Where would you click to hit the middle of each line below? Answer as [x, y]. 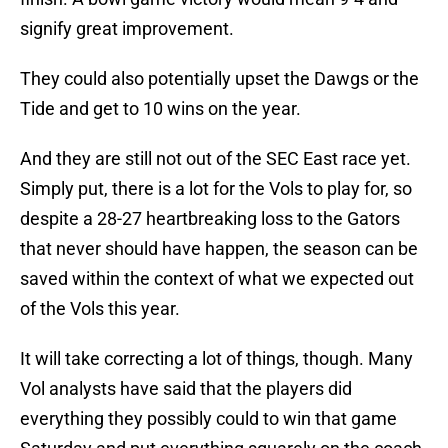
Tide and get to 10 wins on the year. [160, 109]
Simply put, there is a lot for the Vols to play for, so [216, 189]
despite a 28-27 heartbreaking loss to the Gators [210, 219]
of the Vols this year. [100, 309]
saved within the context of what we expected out [217, 279]
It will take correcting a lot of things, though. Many [216, 359]
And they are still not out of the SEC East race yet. [215, 159]
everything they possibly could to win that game [208, 419]
